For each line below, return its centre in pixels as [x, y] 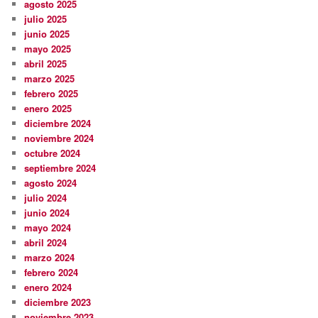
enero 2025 [48, 109]
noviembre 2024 [59, 138]
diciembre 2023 [58, 302]
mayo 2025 [48, 49]
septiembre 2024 [60, 168]
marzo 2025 [50, 79]
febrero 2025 [51, 94]
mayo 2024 [48, 228]
